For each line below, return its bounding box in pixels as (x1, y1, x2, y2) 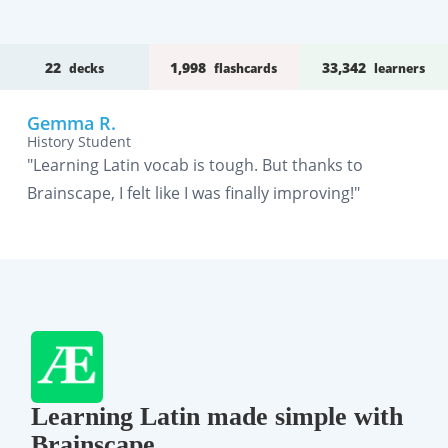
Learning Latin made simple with (31, 402, 404, 431)
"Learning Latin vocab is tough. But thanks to (26, 154, 363, 176)
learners (373, 59, 425, 77)
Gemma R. (26, 111, 116, 135)
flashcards (214, 59, 278, 77)
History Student (26, 132, 131, 151)
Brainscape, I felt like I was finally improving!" (26, 182, 360, 204)
